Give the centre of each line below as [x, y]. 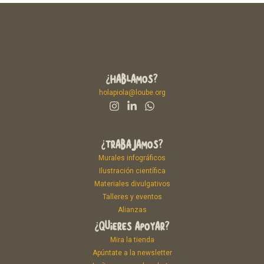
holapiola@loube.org [132, 92]
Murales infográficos [132, 158]
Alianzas [132, 209]
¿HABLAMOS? [132, 78]
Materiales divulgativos [132, 184]
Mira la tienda [132, 240]
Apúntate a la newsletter [132, 253]
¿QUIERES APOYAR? [132, 226]
